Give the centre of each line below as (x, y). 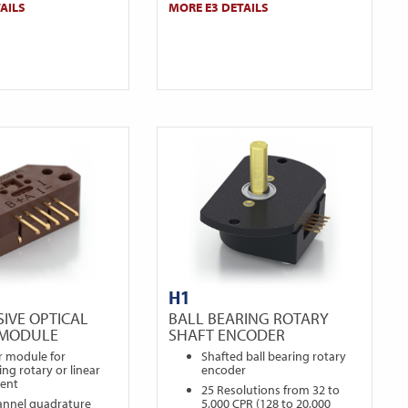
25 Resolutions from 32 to (271, 390)
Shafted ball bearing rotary (274, 357)
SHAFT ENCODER (227, 334)
